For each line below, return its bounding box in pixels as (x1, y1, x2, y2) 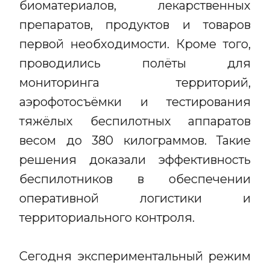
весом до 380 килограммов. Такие (19, 133, 251, 148)
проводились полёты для (19, 56, 251, 71)
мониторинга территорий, (19, 75, 251, 90)
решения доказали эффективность (19, 152, 251, 167)
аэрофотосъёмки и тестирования (19, 95, 251, 109)
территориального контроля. (19, 210, 195, 225)
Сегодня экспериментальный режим (19, 249, 251, 263)
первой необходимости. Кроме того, (19, 37, 251, 51)
